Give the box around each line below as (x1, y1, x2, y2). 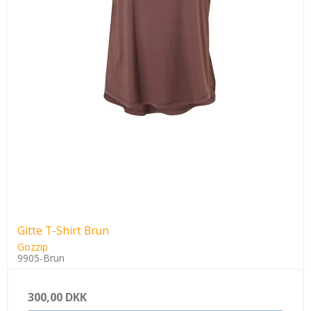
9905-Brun (17, 251, 65, 264)
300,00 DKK (28, 289, 87, 305)
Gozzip (17, 239, 48, 253)
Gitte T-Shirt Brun (17, 222, 109, 238)
